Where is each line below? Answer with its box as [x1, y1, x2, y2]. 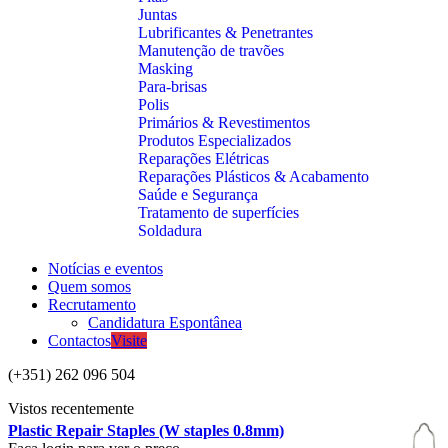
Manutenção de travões [138, 42, 284, 59]
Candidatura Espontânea [88, 314, 242, 331]
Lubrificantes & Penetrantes [138, 24, 313, 41]
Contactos [48, 332, 111, 349]
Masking [138, 60, 193, 77]
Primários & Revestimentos [138, 114, 310, 131]
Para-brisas [138, 78, 207, 95]
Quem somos [48, 278, 131, 295]
